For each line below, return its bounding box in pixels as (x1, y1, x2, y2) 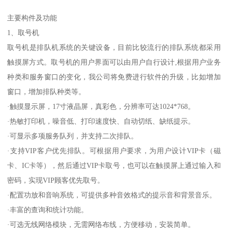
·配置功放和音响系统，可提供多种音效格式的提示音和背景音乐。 (7, 191, 217, 199)
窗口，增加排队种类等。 (7, 88, 86, 96)
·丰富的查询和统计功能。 (7, 206, 89, 214)
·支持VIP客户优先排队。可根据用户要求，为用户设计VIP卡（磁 (7, 147, 221, 155)
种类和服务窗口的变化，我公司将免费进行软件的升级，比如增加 (7, 73, 221, 81)
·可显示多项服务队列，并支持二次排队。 (7, 132, 138, 140)
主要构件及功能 (7, 14, 58, 22)
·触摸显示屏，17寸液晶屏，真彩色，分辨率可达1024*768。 (7, 102, 195, 111)
